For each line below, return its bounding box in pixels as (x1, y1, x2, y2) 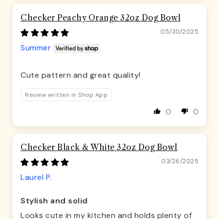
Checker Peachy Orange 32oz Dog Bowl (21, 13, 181, 23)
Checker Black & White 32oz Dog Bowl (21, 142, 178, 153)
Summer (21, 43, 51, 53)
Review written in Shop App (25, 91, 108, 99)
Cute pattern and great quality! (21, 70, 141, 81)
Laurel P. (21, 172, 52, 183)
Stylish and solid (21, 196, 88, 206)
